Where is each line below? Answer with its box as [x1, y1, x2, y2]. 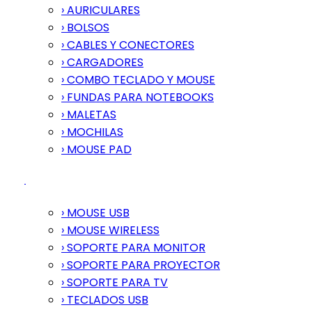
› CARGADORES [61, 54, 143, 70]
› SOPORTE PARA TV [61, 274, 168, 290]
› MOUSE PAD [61, 141, 132, 157]
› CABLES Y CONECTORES [61, 36, 194, 53]
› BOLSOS [61, 19, 109, 36]
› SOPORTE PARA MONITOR [61, 239, 205, 256]
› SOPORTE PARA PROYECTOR [61, 256, 220, 273]
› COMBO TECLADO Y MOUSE [61, 71, 215, 88]
